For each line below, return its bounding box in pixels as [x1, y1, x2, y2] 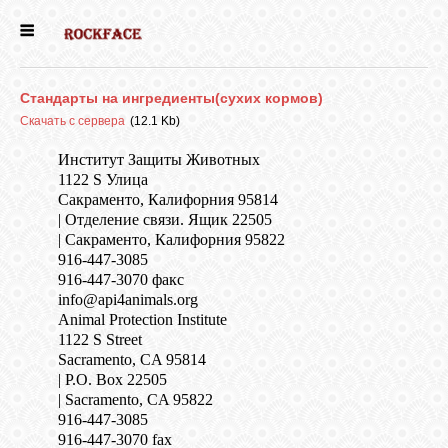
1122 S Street [57, 331, 142, 349]
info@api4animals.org [57, 291, 198, 309]
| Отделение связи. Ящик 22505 [57, 211, 272, 229]
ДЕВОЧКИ [10, 111, 60, 122]
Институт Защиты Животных [57, 151, 260, 169]
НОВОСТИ [10, 237, 60, 248]
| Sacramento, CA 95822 [57, 391, 213, 409]
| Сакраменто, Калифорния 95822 [57, 231, 285, 249]
